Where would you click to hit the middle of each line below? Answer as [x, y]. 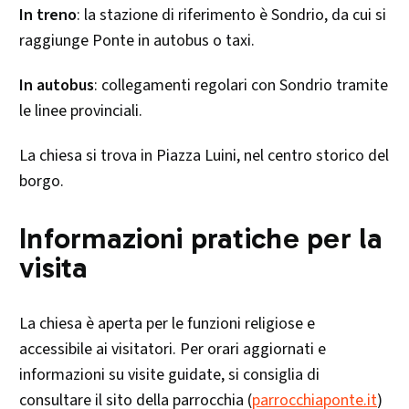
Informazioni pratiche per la [201, 239]
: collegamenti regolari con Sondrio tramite [241, 86]
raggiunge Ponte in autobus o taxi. [137, 41]
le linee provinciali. [81, 111]
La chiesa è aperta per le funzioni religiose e [167, 324]
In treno [48, 16]
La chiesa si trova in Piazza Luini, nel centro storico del [204, 156]
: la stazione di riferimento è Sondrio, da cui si [231, 16]
